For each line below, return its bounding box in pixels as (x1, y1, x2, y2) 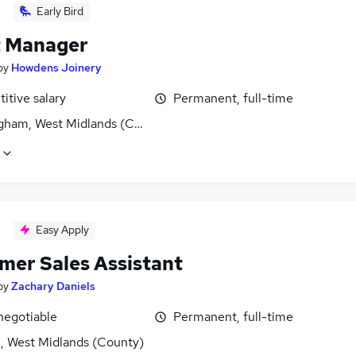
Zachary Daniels (11, 278, 95, 293)
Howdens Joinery (11, 60, 102, 75)
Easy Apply (36, 222, 89, 237)
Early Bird (37, 3, 83, 18)
